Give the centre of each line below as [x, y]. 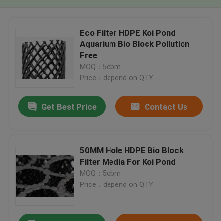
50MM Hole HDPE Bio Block [132, 150]
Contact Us [166, 107]
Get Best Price [69, 107]
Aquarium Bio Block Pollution [135, 44]
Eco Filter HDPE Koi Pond [128, 32]
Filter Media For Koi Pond [128, 162]
